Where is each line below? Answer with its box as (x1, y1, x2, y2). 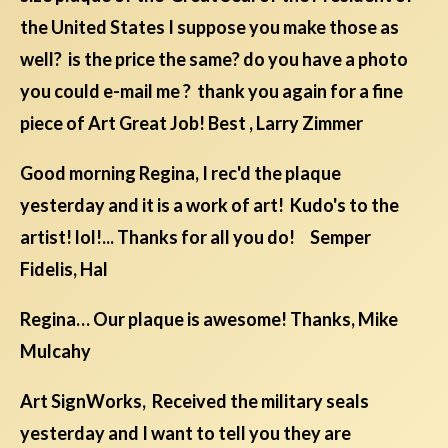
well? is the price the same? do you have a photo (20, 48, 408, 71)
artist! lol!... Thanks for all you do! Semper (20, 226, 371, 249)
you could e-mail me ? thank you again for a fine (20, 80, 403, 103)
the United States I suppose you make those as (20, 16, 399, 39)
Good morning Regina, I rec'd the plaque (20, 162, 341, 185)
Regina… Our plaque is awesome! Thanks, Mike (20, 308, 398, 331)
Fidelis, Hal (20, 258, 111, 281)
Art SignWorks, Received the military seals (20, 390, 369, 413)
